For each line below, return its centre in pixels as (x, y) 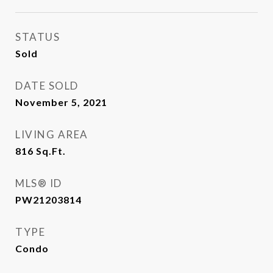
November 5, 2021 (61, 102)
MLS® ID (39, 183)
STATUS (37, 37)
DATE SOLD (47, 86)
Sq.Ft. (51, 151)
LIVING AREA (52, 134)
